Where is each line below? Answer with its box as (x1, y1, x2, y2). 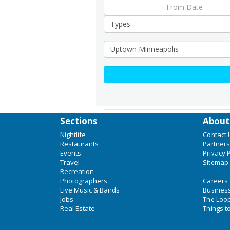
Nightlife (60, 130, 86, 139)
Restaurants (60, 139, 99, 148)
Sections (60, 115, 97, 127)
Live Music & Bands (60, 185, 120, 195)
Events (60, 148, 81, 158)
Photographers (60, 176, 107, 185)
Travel (60, 158, 80, 167)
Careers (202, 176, 228, 185)
